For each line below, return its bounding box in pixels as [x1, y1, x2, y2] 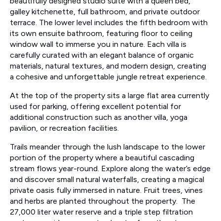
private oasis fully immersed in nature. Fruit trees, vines [10, 185, 203, 195]
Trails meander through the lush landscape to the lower [10, 142, 205, 152]
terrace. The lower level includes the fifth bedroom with [10, 18, 208, 28]
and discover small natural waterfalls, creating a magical [10, 175, 204, 184]
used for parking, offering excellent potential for [10, 102, 181, 111]
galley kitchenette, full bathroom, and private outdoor [10, 7, 200, 17]
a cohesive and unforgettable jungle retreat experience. [10, 72, 207, 82]
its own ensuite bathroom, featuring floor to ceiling [10, 29, 192, 38]
